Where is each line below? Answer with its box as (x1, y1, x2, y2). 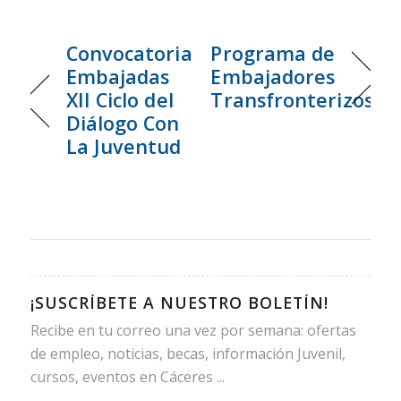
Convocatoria (65, 39, 192, 66)
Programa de (210, 39, 336, 66)
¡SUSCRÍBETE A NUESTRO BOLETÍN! (30, 291, 328, 313)
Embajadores (210, 63, 336, 90)
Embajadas (65, 63, 170, 90)
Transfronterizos (210, 86, 373, 113)
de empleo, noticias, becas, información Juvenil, (30, 343, 346, 363)
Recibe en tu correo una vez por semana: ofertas (30, 320, 356, 340)
